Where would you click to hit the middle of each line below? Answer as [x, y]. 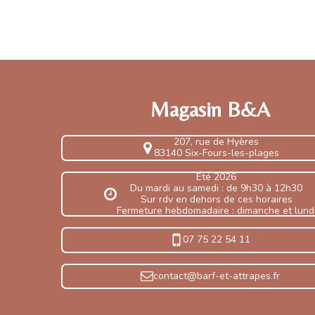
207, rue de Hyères [217, 142]
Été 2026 [217, 176]
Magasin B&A [210, 109]
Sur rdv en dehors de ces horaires [216, 199]
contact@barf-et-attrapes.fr [216, 276]
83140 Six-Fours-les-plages [216, 153]
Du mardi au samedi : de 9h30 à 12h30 [217, 188]
